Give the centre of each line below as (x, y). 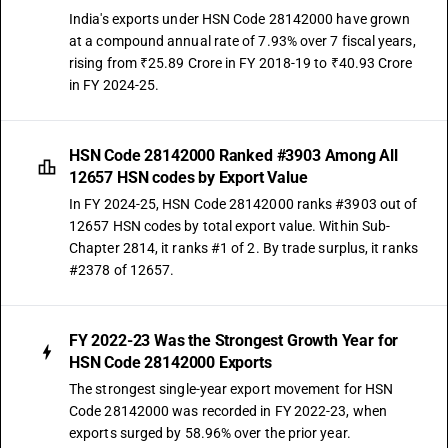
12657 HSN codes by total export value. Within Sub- (230, 226)
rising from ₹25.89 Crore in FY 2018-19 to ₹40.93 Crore (241, 63)
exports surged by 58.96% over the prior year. (210, 433)
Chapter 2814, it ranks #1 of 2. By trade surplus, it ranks (243, 248)
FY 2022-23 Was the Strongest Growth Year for (234, 340)
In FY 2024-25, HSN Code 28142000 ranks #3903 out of (243, 204)
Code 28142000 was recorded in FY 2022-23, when (228, 411)
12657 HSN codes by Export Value (188, 177)
